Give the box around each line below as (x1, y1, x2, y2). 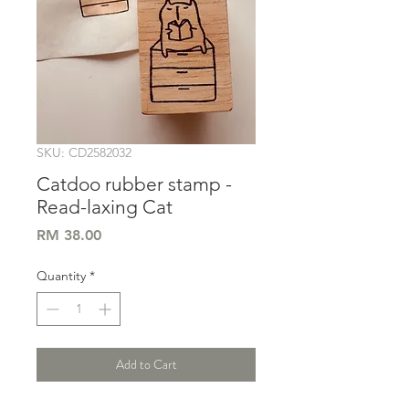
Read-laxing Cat (37, 195, 173, 219)
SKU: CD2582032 (37, 144, 131, 162)
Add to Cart (115, 355, 177, 374)
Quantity (37, 267, 86, 285)
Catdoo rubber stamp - (37, 173, 232, 196)
